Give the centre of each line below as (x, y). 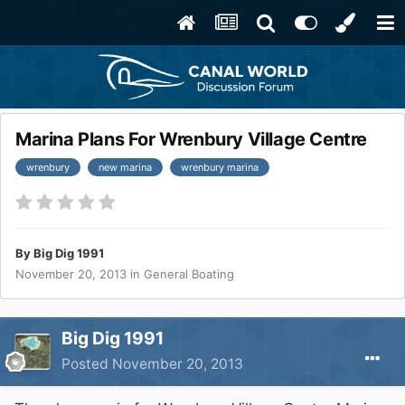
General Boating (189, 274)
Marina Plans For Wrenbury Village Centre (191, 140)
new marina (125, 168)
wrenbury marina (220, 168)
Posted (87, 364)
